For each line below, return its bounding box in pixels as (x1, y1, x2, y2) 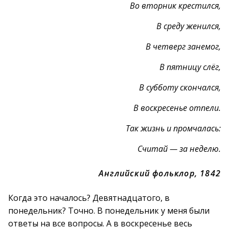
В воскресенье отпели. (133, 102, 221, 113)
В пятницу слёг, (159, 61, 221, 73)
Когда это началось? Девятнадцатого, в (8, 192, 170, 203)
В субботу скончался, (139, 82, 221, 93)
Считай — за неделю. (138, 143, 221, 154)
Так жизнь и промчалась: (126, 123, 221, 134)
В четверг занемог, (146, 41, 221, 52)
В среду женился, (156, 20, 221, 32)
